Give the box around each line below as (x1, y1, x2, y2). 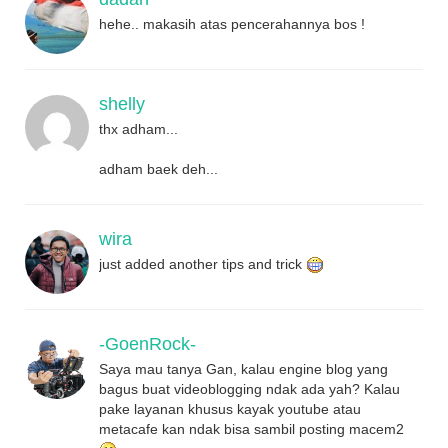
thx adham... (99, 120, 178, 137)
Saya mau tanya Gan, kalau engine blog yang (99, 360, 388, 377)
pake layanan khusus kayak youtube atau (99, 400, 361, 417)
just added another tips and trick (99, 255, 306, 272)
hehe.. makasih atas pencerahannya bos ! (99, 15, 365, 32)
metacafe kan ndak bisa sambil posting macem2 (99, 420, 404, 437)
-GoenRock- (99, 333, 196, 354)
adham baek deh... (99, 160, 218, 177)
